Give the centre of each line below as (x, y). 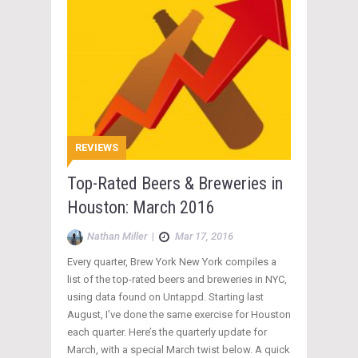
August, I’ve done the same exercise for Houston (179, 315)
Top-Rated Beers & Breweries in (175, 184)
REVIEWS (97, 148)
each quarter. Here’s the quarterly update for (167, 332)
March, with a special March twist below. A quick (179, 350)
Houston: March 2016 (141, 208)
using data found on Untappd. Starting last (165, 297)
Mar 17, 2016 (204, 237)
